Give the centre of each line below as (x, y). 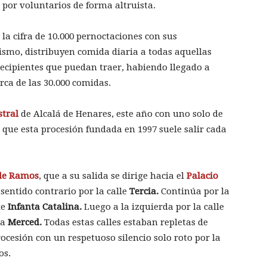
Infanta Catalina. (45, 207)
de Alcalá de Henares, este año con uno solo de (121, 114)
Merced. (25, 223)
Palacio (202, 176)
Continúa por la (194, 192)
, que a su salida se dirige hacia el (113, 176)
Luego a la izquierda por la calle (153, 207)
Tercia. (144, 192)
